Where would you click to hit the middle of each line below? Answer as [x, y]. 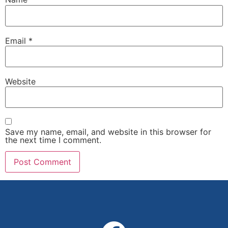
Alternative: [27, 187]
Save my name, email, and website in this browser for [108, 132]
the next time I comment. [53, 140]
